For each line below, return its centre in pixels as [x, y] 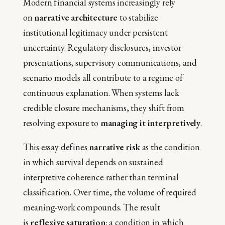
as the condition [170, 147]
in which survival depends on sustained [93, 162]
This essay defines [56, 147]
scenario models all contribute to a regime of [103, 78]
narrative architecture [76, 18]
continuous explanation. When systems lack [101, 93]
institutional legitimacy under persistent [95, 33]
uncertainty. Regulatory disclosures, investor [102, 48]
